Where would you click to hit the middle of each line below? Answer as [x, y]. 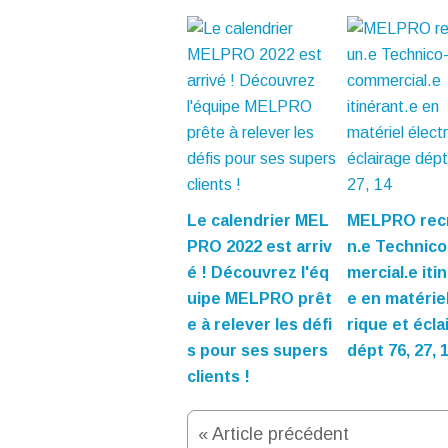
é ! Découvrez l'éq [258, 273]
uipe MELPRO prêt [259, 299]
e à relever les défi [259, 325]
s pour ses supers [257, 351]
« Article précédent [273, 434]
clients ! [218, 377]
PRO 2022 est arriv [259, 247]
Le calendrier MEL [258, 221]
